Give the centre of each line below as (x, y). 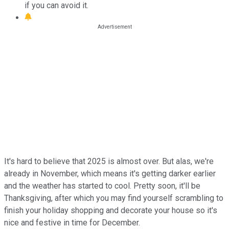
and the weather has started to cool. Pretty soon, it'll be (102, 186)
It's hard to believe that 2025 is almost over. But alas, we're (109, 161)
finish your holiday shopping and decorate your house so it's (111, 210)
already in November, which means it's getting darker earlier (110, 173)
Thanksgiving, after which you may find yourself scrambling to (114, 198)
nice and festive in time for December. (72, 222)
